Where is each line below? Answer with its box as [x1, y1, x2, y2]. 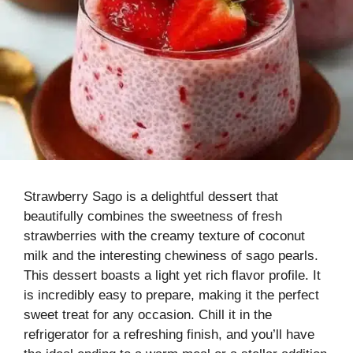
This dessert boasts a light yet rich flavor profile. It [24, 267, 321, 283]
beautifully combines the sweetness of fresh [24, 208, 282, 224]
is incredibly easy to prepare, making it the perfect [24, 287, 319, 303]
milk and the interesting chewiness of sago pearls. [24, 247, 318, 263]
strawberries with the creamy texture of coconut [24, 228, 305, 243]
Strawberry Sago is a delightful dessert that [24, 188, 278, 204]
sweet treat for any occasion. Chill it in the [24, 307, 272, 322]
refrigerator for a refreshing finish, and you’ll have [24, 326, 314, 342]
